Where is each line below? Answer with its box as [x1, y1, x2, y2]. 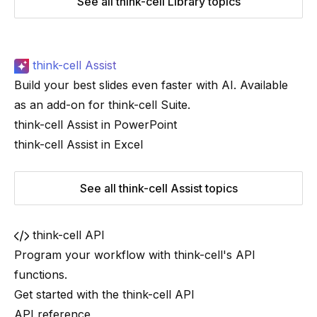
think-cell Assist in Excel [14, 137, 143, 151]
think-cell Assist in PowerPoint [14, 117, 177, 132]
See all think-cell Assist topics [79, 181, 238, 195]
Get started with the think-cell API [14, 287, 195, 301]
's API [223, 248, 255, 262]
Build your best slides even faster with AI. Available [14, 78, 288, 92]
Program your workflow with [14, 248, 174, 262]
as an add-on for [14, 98, 108, 112]
